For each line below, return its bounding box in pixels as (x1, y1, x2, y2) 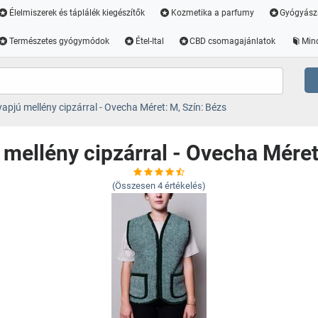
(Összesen (112, 180, 155, 191)
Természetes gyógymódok (9, 36, 109, 46)
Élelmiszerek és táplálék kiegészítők (9, 8, 145, 18)
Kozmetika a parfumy (170, 8, 254, 18)
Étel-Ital (135, 36, 164, 46)
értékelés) (165, 180, 206, 191)
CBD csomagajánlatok (190, 36, 276, 46)
